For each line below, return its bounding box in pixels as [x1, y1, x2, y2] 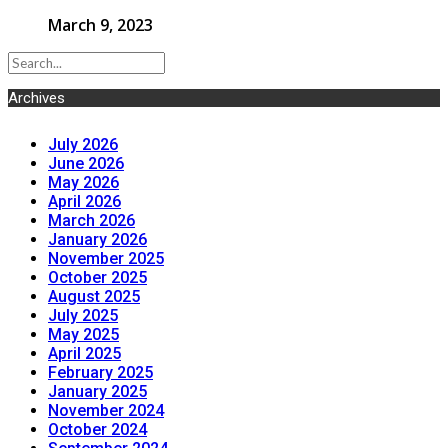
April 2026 [48, 192, 121, 212]
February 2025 [48, 363, 153, 383]
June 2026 [48, 154, 124, 174]
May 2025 [48, 325, 119, 345]
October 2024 [48, 420, 147, 440]
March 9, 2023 [48, 14, 153, 37]
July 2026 [48, 135, 118, 155]
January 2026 [48, 230, 147, 250]
